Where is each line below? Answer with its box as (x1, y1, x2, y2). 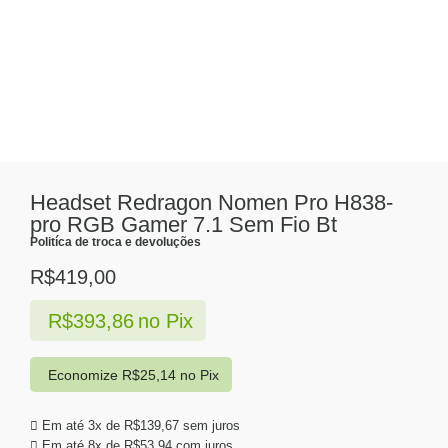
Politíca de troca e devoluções (30, 235, 201, 249)
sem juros (179, 417, 240, 433)
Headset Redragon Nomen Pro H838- (30, 190, 393, 215)
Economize (47, 366, 122, 383)
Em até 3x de (42, 417, 124, 433)
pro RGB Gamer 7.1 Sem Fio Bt (30, 212, 337, 237)
